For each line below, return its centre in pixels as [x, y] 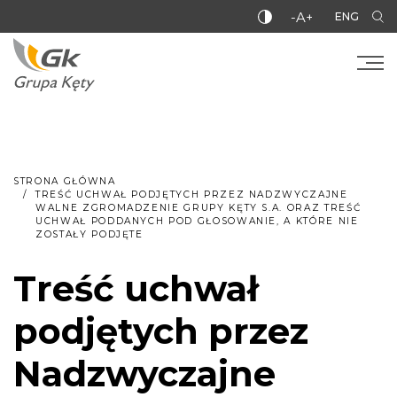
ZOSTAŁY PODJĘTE [90, 234]
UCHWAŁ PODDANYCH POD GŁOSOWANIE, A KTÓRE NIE [197, 221]
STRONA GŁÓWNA [65, 181]
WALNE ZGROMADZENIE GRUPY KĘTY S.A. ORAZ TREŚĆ [198, 208]
